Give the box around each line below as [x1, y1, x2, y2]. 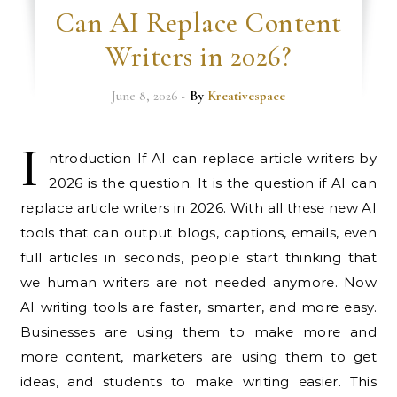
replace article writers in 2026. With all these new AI [20, 199, 377, 217]
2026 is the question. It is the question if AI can [49, 175, 377, 192]
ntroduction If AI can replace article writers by [49, 150, 377, 167]
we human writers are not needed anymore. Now [20, 274, 377, 292]
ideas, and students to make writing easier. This [20, 373, 377, 391]
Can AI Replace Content [54, 5, 342, 41]
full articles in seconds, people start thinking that [20, 249, 377, 267]
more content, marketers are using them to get [20, 348, 377, 366]
